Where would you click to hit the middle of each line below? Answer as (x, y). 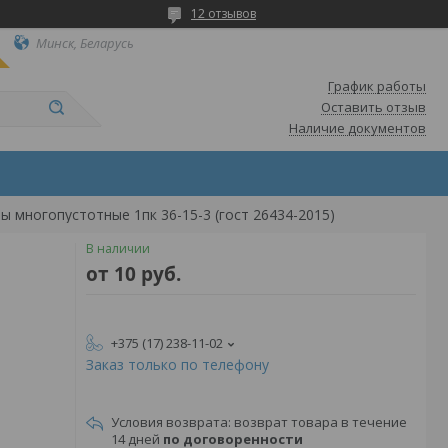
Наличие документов (357, 128)
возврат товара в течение (320, 422)
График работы (377, 86)
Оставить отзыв (373, 107)
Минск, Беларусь (85, 42)
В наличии (118, 248)
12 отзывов (223, 13)
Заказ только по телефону (177, 364)
